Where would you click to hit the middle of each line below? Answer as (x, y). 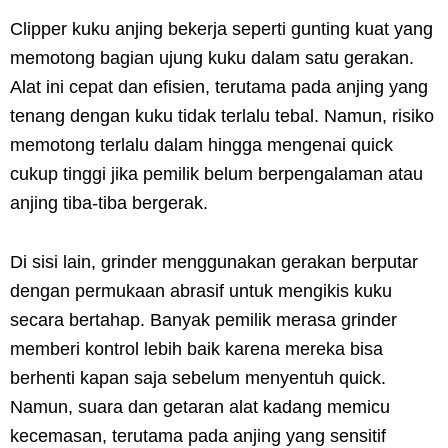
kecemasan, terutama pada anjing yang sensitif (198, 435)
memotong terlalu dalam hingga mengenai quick (201, 144)
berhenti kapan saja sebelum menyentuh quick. (198, 377)
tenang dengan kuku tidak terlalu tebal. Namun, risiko (222, 115)
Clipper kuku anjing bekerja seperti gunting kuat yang (221, 28)
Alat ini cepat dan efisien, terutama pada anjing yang (219, 86)
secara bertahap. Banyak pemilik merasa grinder (203, 319)
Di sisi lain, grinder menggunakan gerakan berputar (214, 261)
